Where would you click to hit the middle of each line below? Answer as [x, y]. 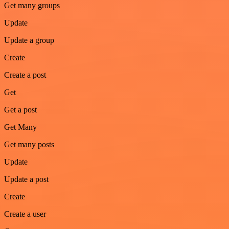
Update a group [29, 40]
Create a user [25, 214]
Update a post [26, 179]
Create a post [25, 75]
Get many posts [29, 144]
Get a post [20, 109]
